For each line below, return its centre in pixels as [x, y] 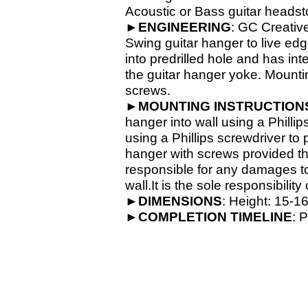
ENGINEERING [185, 27]
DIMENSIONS [180, 201]
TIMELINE [261, 217]
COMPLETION [183, 217]
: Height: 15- [258, 201]
